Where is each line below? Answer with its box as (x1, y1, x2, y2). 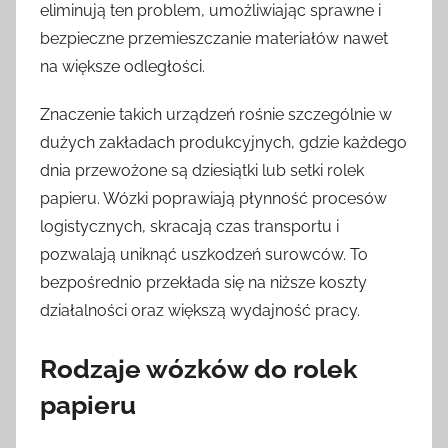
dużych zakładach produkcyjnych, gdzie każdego (40, 132, 407, 152)
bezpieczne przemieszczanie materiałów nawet (40, 28, 388, 48)
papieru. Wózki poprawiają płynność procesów (40, 188, 387, 208)
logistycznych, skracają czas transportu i (40, 216, 339, 236)
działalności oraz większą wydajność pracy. (40, 300, 360, 320)
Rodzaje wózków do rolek (40, 353, 358, 384)
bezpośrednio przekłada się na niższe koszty (40, 272, 367, 292)
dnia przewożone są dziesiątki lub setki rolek (40, 160, 364, 180)
